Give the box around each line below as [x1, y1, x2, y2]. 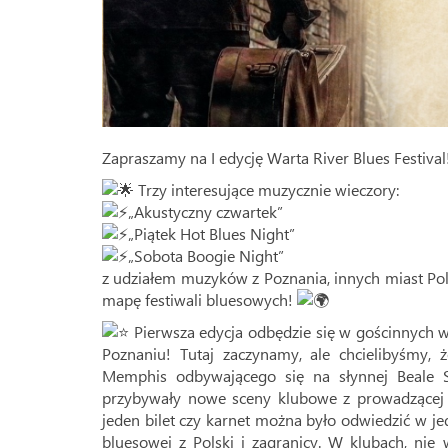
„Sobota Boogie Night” [128, 245, 288, 266]
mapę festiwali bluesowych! [102, 289, 297, 310]
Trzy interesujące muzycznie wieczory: [134, 179, 399, 200]
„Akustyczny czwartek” [128, 201, 283, 222]
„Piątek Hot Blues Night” [128, 223, 295, 244]
